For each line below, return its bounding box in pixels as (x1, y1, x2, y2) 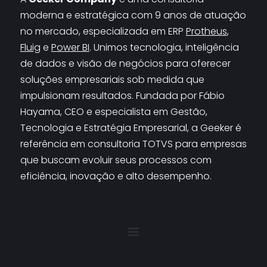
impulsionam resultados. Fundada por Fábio (20, 88, 225, 103)
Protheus (185, 24, 227, 38)
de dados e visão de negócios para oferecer (20, 56, 231, 70)
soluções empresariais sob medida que (20, 72, 204, 86)
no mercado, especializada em (20, 24, 168, 38)
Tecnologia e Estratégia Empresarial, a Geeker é (20, 120, 241, 135)
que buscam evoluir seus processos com (20, 153, 212, 167)
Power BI (51, 40, 89, 54)
